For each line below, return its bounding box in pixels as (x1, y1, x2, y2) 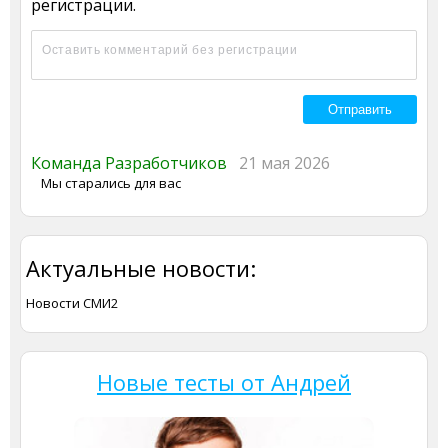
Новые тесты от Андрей (97, 367, 351, 397)
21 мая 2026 (239, 152, 330, 174)
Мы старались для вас (41, 174, 181, 192)
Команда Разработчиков (31, 152, 239, 174)
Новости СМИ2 (26, 294, 118, 312)
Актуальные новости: (26, 253, 256, 283)
